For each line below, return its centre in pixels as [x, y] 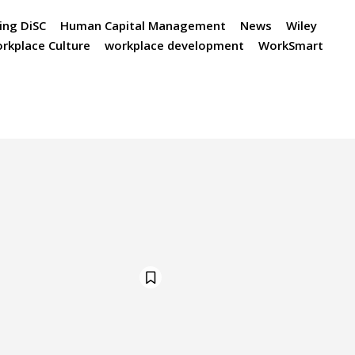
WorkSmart [291, 46]
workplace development [175, 46]
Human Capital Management [143, 26]
